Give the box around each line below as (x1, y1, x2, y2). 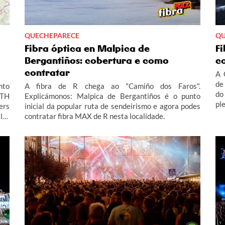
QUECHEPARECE (25, 31, 79, 40)
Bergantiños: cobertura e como (25, 54, 169, 66)
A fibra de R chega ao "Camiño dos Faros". (25, 81, 200, 90)
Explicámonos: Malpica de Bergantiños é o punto (25, 91, 200, 100)
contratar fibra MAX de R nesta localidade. (25, 111, 165, 121)
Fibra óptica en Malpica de (25, 42, 150, 54)
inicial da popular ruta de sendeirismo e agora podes (25, 101, 200, 110)
